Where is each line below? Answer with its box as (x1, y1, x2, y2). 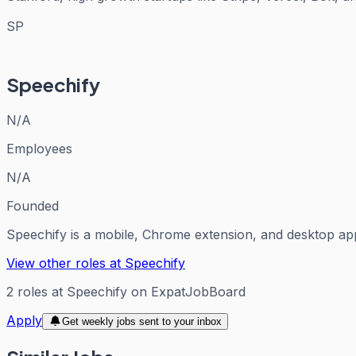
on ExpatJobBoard (127, 283, 246, 300)
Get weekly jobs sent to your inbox (61, 315, 222, 327)
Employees (6, 140, 72, 157)
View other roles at (6, 254, 125, 271)
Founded (6, 197, 59, 214)
